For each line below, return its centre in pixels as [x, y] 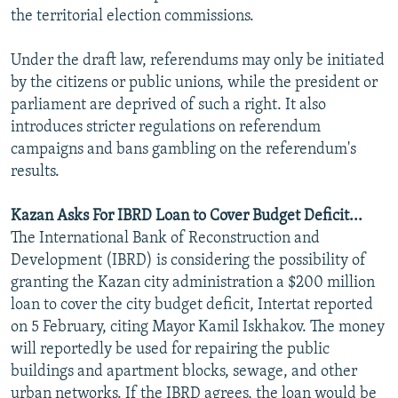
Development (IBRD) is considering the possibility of [188, 260]
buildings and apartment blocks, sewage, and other [184, 371]
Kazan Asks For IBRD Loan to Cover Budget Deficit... [187, 216]
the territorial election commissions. [132, 16]
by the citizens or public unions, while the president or [194, 83]
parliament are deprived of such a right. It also [168, 105]
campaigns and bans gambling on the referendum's [183, 149]
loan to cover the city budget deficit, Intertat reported [192, 305]
